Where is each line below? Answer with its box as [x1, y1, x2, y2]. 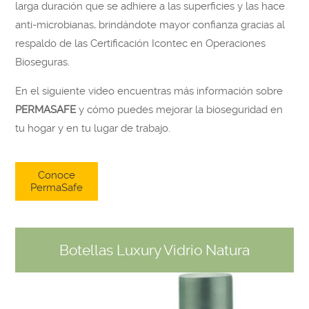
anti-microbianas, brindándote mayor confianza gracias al [15, 19, 286, 32]
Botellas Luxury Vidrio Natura [59, 241, 250, 259]
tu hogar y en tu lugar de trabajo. [15, 122, 171, 135]
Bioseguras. [15, 56, 70, 69]
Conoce [38, 169, 76, 182]
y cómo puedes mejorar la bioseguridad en [76, 103, 283, 117]
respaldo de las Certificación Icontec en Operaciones [15, 37, 266, 50]
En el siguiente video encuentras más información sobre [15, 85, 283, 98]
